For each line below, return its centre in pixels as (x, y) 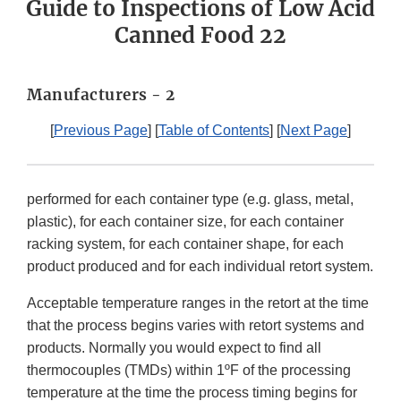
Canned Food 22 (200, 36)
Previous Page (101, 131)
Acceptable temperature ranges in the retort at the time (198, 303)
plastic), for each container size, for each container (185, 222)
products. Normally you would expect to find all (174, 348)
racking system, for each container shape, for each (185, 244)
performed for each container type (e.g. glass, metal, (190, 200)
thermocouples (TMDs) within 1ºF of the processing (189, 371)
